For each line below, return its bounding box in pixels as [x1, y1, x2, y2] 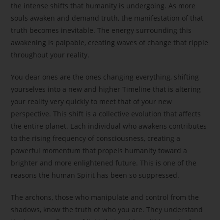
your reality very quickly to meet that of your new [11, 97, 172, 107]
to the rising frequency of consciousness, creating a [11, 134, 181, 143]
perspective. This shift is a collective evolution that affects [11, 109, 201, 119]
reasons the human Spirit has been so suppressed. [11, 170, 180, 180]
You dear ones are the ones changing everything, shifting [11, 72, 199, 82]
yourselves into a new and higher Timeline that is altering [11, 84, 201, 94]
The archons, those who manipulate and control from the [11, 192, 199, 202]
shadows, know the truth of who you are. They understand [11, 205, 203, 215]
